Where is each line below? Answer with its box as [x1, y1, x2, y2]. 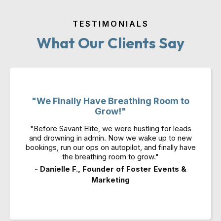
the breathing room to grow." [62, 152, 159, 161]
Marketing [91, 175, 130, 184]
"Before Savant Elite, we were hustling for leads [30, 124, 191, 133]
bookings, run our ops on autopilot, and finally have [25, 143, 196, 152]
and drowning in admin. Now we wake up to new [29, 133, 192, 143]
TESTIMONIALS [72, 19, 149, 29]
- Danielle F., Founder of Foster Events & [35, 164, 186, 174]
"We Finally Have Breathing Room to [32, 96, 189, 106]
